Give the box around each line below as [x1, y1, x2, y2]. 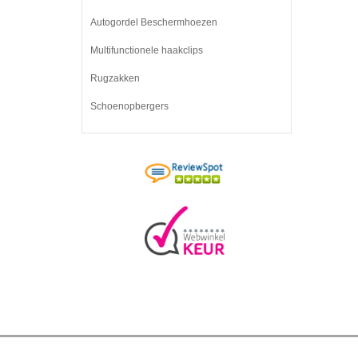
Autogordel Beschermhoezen [90, 17, 217, 28]
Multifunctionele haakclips [90, 45, 203, 56]
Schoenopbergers [90, 101, 169, 112]
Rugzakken [90, 73, 140, 84]
